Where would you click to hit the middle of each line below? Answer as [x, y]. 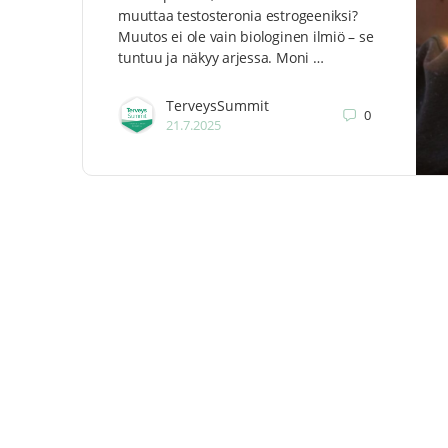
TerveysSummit [217, 105]
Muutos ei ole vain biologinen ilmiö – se [246, 36]
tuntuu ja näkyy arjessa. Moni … [221, 57]
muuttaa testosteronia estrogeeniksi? [238, 15]
